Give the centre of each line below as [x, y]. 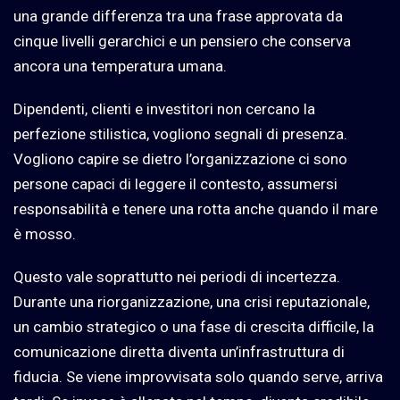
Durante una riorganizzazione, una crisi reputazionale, [192, 302]
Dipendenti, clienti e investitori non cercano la [164, 109]
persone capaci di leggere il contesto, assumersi [175, 184]
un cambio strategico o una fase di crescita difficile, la [194, 327]
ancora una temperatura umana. [120, 67]
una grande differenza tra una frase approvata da [178, 17]
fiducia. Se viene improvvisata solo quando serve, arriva [198, 377]
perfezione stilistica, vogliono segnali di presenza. [180, 134]
